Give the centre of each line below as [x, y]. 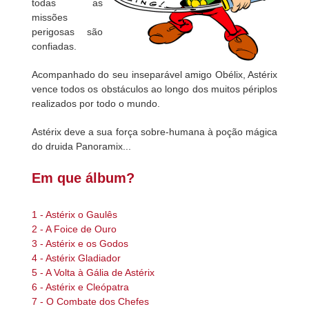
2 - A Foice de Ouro [74, 229]
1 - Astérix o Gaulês [74, 215]
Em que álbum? [83, 178]
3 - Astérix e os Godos [80, 243]
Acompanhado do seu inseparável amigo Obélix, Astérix [154, 74]
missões [49, 17]
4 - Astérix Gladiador [76, 258]
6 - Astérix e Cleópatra [80, 287]
